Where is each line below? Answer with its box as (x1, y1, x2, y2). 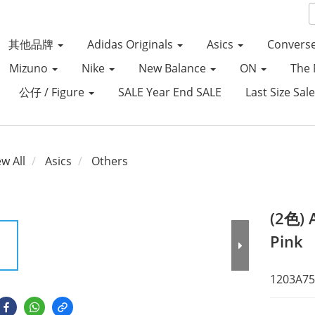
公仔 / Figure (18, 84, 87, 100)
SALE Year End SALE (117, 84, 221, 100)
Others (91, 153, 128, 169)
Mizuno (8, 60, 51, 76)
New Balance (138, 60, 209, 76)
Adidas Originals (86, 37, 176, 52)
